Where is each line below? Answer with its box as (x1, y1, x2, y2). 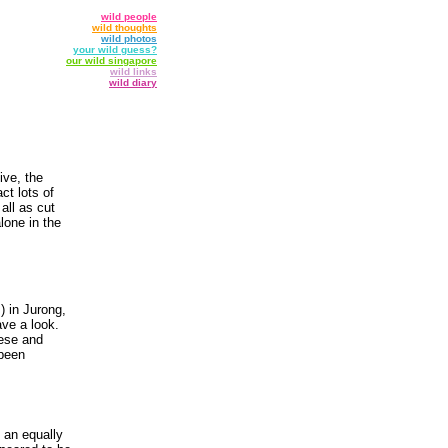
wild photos (101, 33, 157, 44)
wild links (110, 66, 157, 77)
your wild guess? (73, 44, 157, 55)
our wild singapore (66, 55, 157, 66)
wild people (101, 11, 157, 22)
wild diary (109, 77, 157, 88)
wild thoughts (92, 22, 157, 33)
